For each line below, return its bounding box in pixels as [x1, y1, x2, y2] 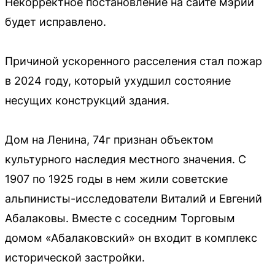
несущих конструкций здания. [5, 94, 169, 107]
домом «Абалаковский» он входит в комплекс [5, 231, 257, 244]
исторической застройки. [5, 251, 145, 264]
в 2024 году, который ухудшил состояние [5, 74, 231, 87]
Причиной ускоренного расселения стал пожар [5, 55, 262, 68]
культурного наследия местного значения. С [5, 153, 246, 166]
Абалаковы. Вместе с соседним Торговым [5, 212, 235, 225]
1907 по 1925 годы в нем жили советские [5, 172, 228, 185]
